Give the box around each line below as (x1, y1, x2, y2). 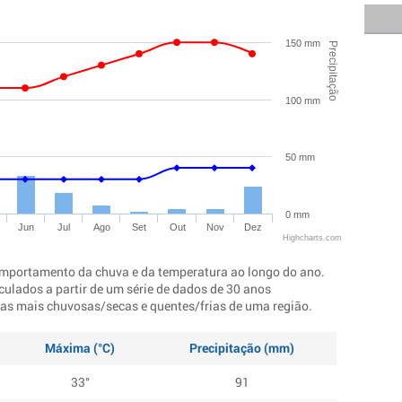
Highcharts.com (283, 233, 342, 242)
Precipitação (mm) (189, 339, 294, 356)
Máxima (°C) (45, 339, 115, 356)
